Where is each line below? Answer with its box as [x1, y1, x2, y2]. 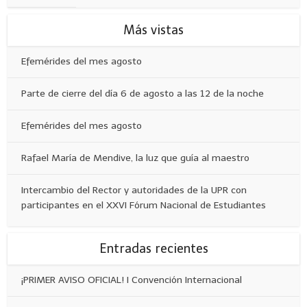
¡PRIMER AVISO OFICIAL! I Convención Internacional [21, 273, 243, 286]
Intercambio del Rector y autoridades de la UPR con [21, 184, 247, 196]
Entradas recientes [99, 241, 208, 256]
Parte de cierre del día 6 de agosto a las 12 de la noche [21, 87, 265, 99]
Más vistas [123, 22, 184, 38]
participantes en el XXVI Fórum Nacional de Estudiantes [21, 199, 267, 211]
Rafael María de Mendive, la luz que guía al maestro [21, 151, 250, 164]
